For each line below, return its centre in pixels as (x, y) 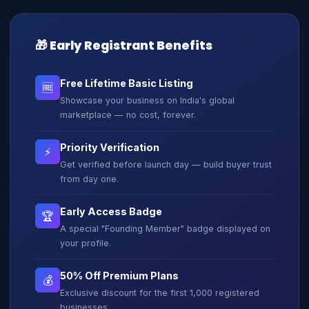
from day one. (89, 179)
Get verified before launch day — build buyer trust (166, 165)
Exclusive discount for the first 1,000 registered (160, 293)
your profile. (86, 243)
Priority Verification (110, 147)
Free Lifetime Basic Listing (127, 83)
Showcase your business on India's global (147, 100)
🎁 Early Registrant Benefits (124, 46)
